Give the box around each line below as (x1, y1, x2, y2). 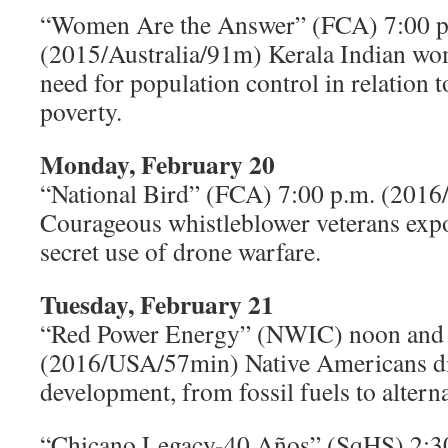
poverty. (40, 94, 122, 128)
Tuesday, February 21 (40, 285, 274, 323)
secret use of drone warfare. (40, 234, 321, 268)
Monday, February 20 (40, 145, 275, 183)
